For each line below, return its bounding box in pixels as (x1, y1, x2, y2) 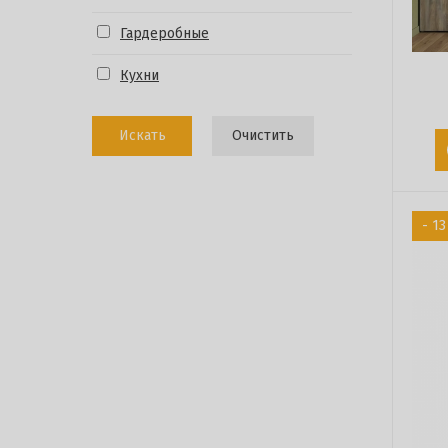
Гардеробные (120, 25, 209, 42)
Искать (118, 127, 166, 144)
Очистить (232, 127, 294, 144)
